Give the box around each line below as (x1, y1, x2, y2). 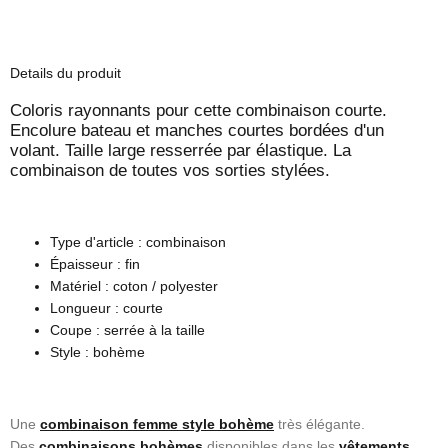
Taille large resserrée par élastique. (65, 141, 333, 160)
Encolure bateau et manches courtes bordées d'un (10, 121, 384, 140)
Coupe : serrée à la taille (50, 322, 205, 338)
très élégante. (278, 416, 365, 432)
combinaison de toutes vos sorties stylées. (10, 161, 330, 180)
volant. (10, 141, 65, 160)
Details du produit (10, 65, 121, 81)
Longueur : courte (50, 300, 163, 316)
